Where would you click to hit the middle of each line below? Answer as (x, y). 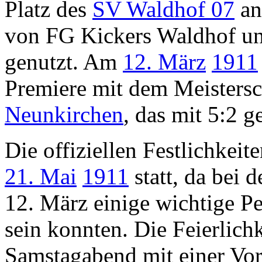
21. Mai (41, 176)
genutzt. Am (64, 61)
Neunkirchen (64, 114)
